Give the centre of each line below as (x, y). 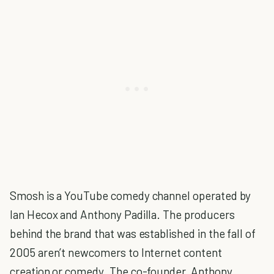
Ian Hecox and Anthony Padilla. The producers (122, 214)
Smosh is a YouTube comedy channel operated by (131, 195)
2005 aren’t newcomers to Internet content (116, 252)
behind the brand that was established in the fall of (133, 233)
